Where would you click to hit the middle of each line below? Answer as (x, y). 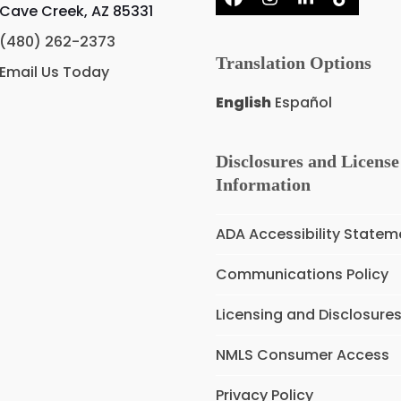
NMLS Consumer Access (303, 355)
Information (264, 184)
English (244, 102)
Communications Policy (303, 274)
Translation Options (294, 63)
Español (304, 102)
